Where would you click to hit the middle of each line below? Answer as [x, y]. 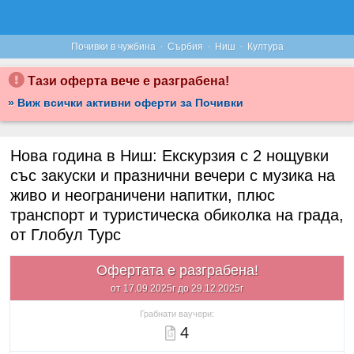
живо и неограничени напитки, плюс [143, 195]
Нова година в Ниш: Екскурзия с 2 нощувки [169, 156]
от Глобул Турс [66, 235]
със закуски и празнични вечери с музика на [173, 175]
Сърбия [185, 46]
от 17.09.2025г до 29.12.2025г [177, 288]
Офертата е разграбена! [177, 270]
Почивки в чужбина [113, 46]
